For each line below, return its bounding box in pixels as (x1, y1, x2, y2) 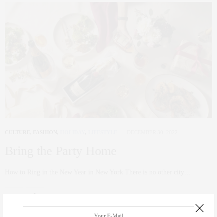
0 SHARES (49, 193, 72, 199)
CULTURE (5, 129, 30, 136)
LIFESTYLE (88, 129, 117, 136)
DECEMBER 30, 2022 (127, 129, 178, 136)
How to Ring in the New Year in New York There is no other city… (5, 169, 191, 176)
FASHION (33, 129, 57, 136)
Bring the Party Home (5, 144, 117, 158)
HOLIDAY (60, 129, 85, 136)
